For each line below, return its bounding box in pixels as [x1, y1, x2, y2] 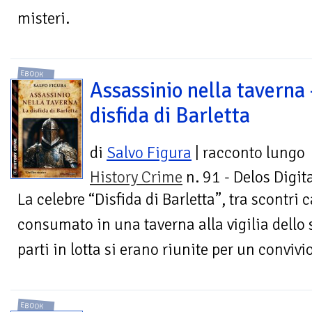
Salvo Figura [107, 143, 192, 164]
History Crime [90, 167, 182, 188]
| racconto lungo [192, 143, 305, 164]
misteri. [17, 8, 70, 29]
